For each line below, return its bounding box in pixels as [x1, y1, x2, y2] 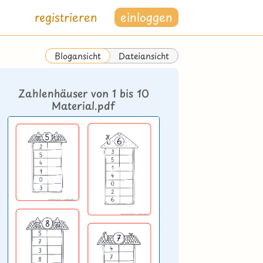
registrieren [35, 9, 98, 26]
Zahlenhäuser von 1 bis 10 [18, 85, 149, 102]
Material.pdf [52, 97, 116, 114]
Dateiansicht [118, 49, 169, 62]
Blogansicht [54, 49, 101, 62]
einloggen [120, 9, 173, 26]
